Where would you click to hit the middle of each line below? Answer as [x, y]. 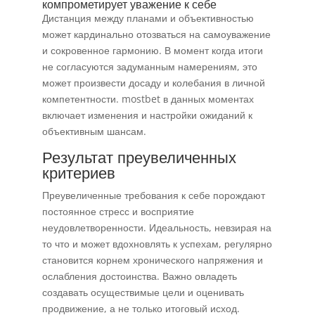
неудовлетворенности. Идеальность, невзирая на [156, 227]
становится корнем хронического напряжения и [152, 260]
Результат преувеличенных [139, 157]
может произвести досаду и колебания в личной [153, 83]
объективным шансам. [94, 131]
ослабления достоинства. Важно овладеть [139, 276]
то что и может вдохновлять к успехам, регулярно [157, 244]
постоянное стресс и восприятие [118, 211]
